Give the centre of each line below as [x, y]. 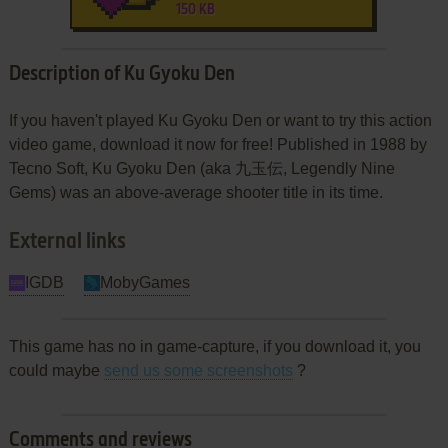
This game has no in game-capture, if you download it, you [214, 346]
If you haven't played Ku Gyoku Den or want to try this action [220, 120]
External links [67, 241]
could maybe [56, 370]
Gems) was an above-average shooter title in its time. [195, 192]
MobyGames [144, 282]
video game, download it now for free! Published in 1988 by [217, 144]
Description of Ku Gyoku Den [121, 74]
